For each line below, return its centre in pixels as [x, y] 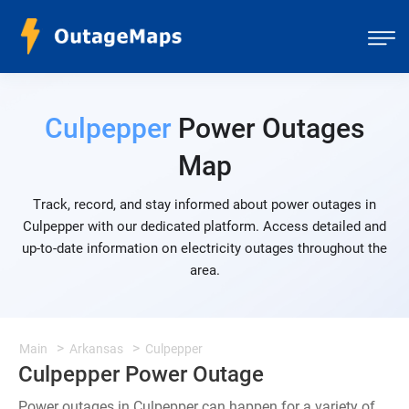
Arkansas [96, 349]
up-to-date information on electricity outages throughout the [204, 248]
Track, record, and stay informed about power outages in [204, 204]
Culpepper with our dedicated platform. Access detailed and [204, 226]
